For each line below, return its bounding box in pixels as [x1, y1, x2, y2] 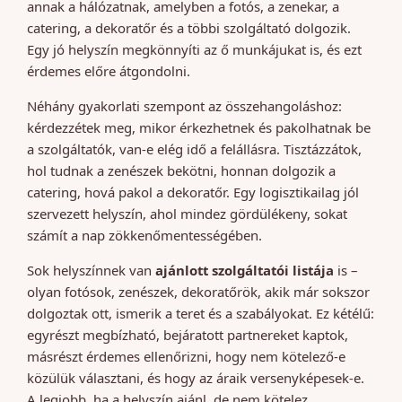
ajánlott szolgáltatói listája [155, 261, 334, 280]
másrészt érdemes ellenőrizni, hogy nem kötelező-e [27, 347, 345, 366]
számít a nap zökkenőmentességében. [27, 226, 262, 245]
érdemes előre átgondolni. [27, 62, 190, 81]
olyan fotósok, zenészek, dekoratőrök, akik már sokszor [27, 283, 370, 301]
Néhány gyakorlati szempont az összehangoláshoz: [27, 97, 342, 116]
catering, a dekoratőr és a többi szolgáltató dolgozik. [27, 19, 351, 38]
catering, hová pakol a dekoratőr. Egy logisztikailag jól [27, 183, 359, 202]
